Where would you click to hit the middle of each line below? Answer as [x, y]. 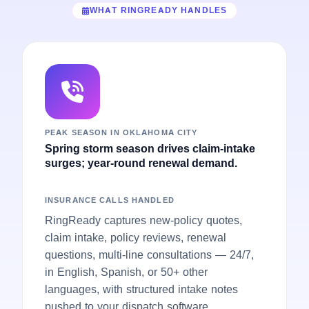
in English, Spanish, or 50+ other [126, 271]
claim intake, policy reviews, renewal [136, 237]
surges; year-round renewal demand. [141, 163]
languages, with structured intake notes [141, 289]
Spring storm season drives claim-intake [150, 149]
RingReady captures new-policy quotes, [143, 220]
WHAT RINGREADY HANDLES [158, 10]
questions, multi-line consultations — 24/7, [149, 254]
